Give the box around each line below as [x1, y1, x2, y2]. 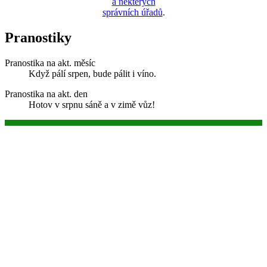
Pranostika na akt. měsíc [5, 57, 95, 68]
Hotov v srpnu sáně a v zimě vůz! [29, 99, 155, 110]
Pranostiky [5, 30, 72, 45]
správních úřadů [102, 7, 163, 18]
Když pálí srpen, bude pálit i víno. [29, 68, 156, 79]
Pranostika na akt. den [5, 88, 88, 99]
